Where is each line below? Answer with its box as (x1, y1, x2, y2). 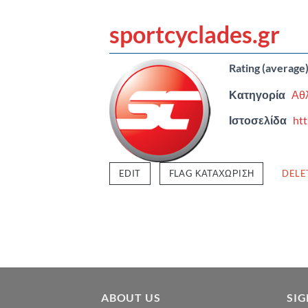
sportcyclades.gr (109, 19, 280, 48)
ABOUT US (101, 290, 161, 304)
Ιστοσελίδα (229, 113, 287, 127)
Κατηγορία (229, 88, 285, 102)
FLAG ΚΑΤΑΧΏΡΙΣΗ (168, 167, 254, 179)
